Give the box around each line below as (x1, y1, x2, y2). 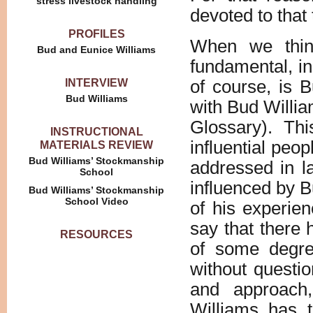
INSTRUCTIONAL (50, 125, 143, 138)
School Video (64, 196, 129, 207)
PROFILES (68, 27, 125, 40)
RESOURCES (60, 228, 133, 240)
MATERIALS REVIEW (40, 138, 153, 151)
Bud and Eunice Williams (37, 44, 156, 55)
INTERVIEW (65, 76, 128, 89)
